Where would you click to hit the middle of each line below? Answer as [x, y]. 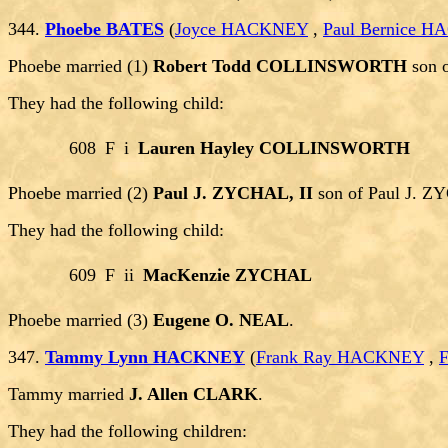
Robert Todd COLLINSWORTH [280, 66]
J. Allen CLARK [193, 394]
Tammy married [68, 394]
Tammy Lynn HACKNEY [145, 357]
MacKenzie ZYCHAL [227, 275]
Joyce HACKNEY [241, 29]
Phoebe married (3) [80, 320]
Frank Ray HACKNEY [340, 357]
